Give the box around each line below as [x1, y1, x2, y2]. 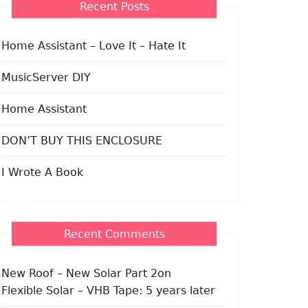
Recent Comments [63, 227, 165, 240]
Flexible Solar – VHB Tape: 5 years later [1, 283, 215, 297]
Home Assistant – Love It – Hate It [1, 38, 186, 52]
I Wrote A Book [1, 165, 83, 179]
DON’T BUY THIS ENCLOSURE [1, 133, 162, 147]
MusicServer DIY [1, 70, 91, 84]
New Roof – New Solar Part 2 [1, 266, 157, 280]
